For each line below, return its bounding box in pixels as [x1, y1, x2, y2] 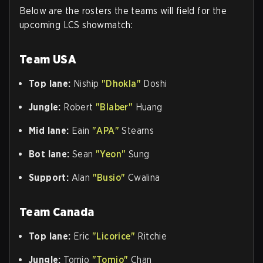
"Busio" [92, 172, 126, 183]
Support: [29, 172, 72, 183]
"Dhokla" [101, 78, 141, 89]
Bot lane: [29, 149, 72, 160]
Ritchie [135, 231, 167, 242]
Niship [70, 78, 102, 89]
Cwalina [125, 172, 160, 183]
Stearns [119, 125, 154, 136]
